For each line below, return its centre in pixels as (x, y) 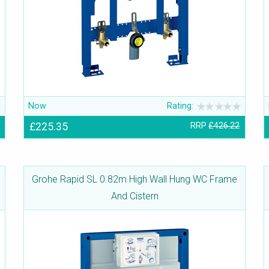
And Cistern (134, 196)
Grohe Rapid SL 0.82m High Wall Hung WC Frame (134, 180)
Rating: (180, 106)
